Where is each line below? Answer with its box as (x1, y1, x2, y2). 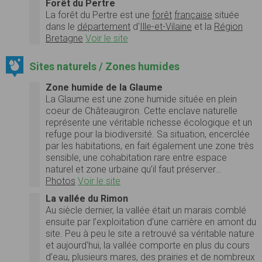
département (77, 20, 130, 32)
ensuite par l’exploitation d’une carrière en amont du (46, 216, 256, 227)
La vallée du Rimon (46, 192, 128, 204)
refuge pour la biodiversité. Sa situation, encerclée (46, 128, 250, 140)
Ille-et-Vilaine (140, 20, 192, 32)
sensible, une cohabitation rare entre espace (46, 151, 227, 163)
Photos (46, 175, 75, 187)
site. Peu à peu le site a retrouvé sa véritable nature (46, 227, 254, 239)
